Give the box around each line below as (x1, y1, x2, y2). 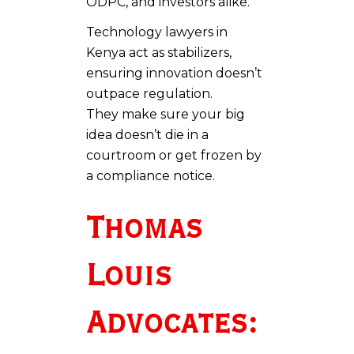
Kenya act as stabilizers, (86, 44, 232, 60)
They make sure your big (86, 106, 245, 122)
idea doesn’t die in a (86, 126, 209, 142)
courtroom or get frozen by (86, 147, 262, 163)
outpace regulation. (86, 85, 213, 101)
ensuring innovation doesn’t (86, 65, 262, 81)
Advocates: (86, 303, 258, 344)
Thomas (86, 209, 202, 249)
